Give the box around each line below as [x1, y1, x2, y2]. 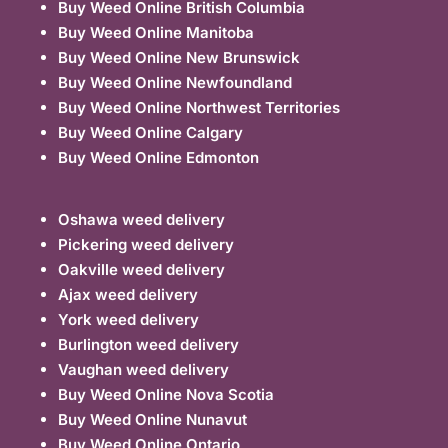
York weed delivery [58, 310, 200, 330]
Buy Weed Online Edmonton [58, 147, 260, 167]
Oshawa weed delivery [58, 210, 226, 230]
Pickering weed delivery [58, 235, 235, 255]
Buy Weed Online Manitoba [58, 22, 255, 42]
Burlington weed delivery [58, 335, 240, 355]
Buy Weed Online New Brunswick [58, 47, 301, 67]
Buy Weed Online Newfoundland [58, 72, 293, 92]
